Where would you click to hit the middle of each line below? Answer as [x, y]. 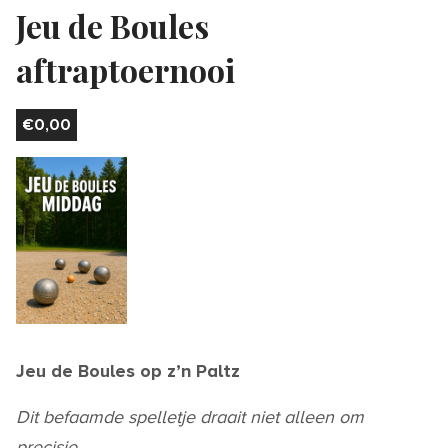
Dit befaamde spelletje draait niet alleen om [190, 416]
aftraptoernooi [125, 69]
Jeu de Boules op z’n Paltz [128, 370]
